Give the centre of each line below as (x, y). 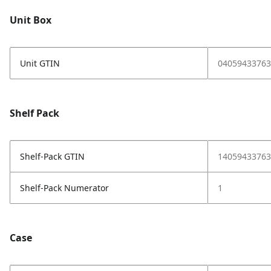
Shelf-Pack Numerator (64, 188)
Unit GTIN (40, 63)
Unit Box (31, 20)
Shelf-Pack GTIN (52, 156)
